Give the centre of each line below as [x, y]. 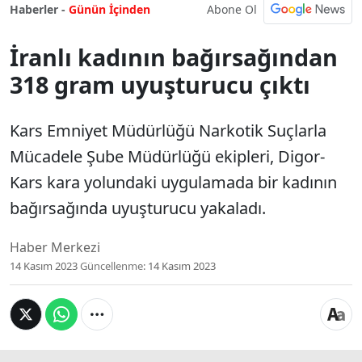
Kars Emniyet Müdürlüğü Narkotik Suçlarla [168, 130]
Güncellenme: [113, 266]
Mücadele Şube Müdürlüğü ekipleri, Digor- [167, 156]
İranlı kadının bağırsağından [174, 57]
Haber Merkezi [55, 247]
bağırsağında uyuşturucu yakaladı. [138, 208]
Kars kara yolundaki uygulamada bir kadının [173, 182]
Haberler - [38, 9]
